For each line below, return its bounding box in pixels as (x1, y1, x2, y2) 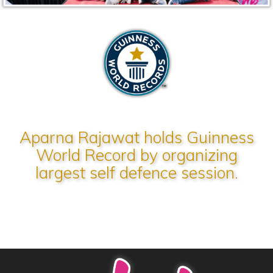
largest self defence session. (35, 161, 238, 183)
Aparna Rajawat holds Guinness (19, 126, 254, 147)
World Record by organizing (35, 144, 238, 165)
